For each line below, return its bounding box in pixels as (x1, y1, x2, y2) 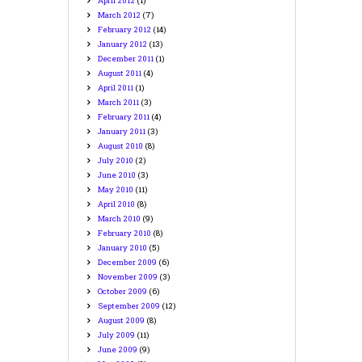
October (98, 286, 128, 297)
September (98, 301, 141, 312)
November (98, 271, 139, 283)
